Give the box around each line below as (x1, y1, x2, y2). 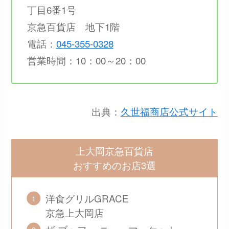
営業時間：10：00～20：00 (27, 53, 146, 67)
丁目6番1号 (27, 2, 86, 16)
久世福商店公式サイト (120, 104, 218, 119)
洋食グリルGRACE (45, 191, 129, 205)
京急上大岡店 (45, 205, 104, 220)
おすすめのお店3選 (73, 158, 156, 172)
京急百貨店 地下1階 (27, 19, 120, 33)
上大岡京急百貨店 (76, 144, 153, 158)
